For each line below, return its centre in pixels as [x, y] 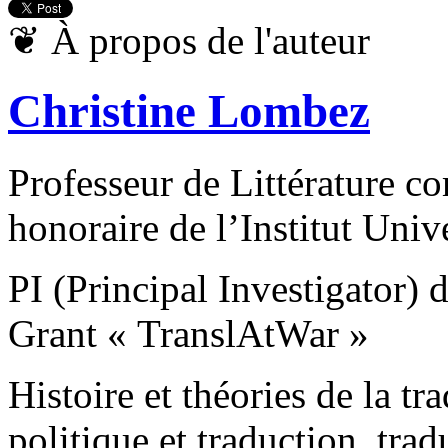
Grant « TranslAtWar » [188, 333]
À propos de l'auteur [205, 40]
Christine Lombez [189, 111]
